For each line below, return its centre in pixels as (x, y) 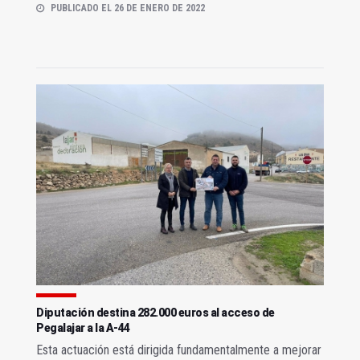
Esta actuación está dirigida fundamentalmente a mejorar (179, 350)
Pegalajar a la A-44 (83, 328)
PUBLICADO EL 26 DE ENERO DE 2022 (128, 8)
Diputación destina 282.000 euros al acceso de (155, 313)
